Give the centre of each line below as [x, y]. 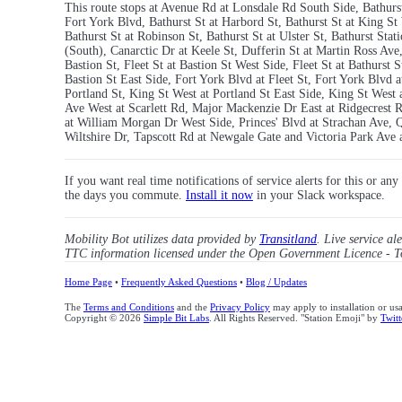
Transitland [288, 239]
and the [192, 307]
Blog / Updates [276, 282]
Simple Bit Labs [176, 318]
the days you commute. [125, 195]
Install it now [219, 195]
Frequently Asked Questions [179, 282]
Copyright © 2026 [104, 318]
